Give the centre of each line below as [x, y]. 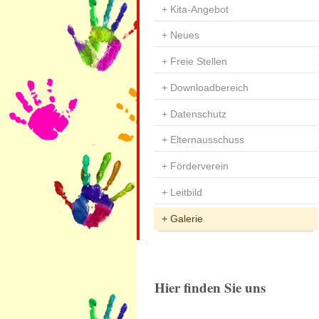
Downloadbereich [209, 87]
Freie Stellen [198, 62]
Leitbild [186, 192]
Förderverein [199, 166]
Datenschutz [198, 114]
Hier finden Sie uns [210, 288]
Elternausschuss [207, 140]
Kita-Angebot [199, 9]
